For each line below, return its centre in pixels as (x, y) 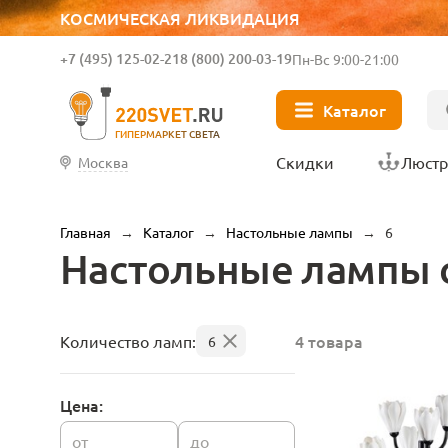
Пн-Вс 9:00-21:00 (345, 59)
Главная (85, 232)
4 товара (329, 341)
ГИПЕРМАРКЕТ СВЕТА (167, 133)
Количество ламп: (128, 340)
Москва (103, 161)
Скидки (305, 162)
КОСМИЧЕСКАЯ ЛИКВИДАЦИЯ (180, 18)
